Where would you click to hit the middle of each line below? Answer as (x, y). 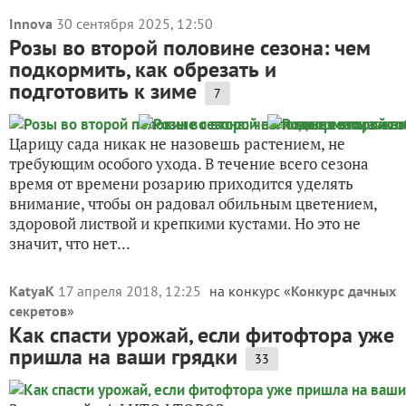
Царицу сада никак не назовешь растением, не (177, 144)
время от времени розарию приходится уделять (181, 184)
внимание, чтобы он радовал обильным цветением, (193, 203)
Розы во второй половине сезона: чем (190, 48)
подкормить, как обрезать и (143, 69)
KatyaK (32, 291)
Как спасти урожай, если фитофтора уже (202, 335)
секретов (38, 311)
